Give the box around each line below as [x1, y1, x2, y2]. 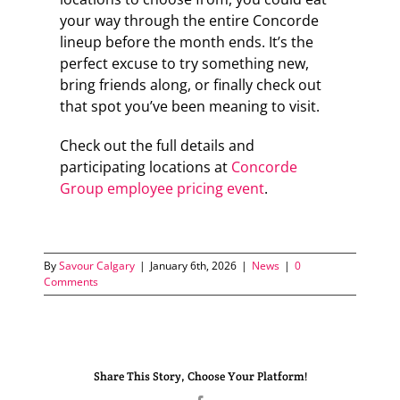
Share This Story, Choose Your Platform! [93, 369, 307, 385]
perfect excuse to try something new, [59, 53, 309, 73]
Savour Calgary [59, 257, 136, 273]
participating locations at [59, 156, 231, 177]
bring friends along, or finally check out [59, 74, 321, 95]
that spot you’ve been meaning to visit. [59, 96, 320, 116]
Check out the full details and [59, 135, 254, 155]
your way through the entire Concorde [59, 10, 319, 30]
